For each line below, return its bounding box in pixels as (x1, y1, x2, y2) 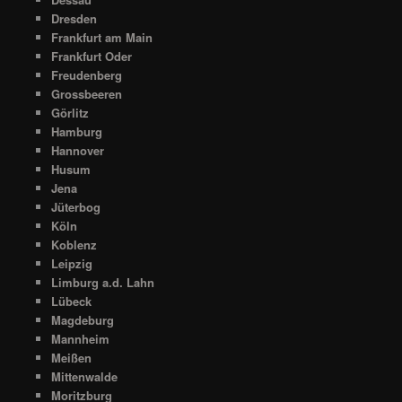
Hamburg (50, 122, 102, 140)
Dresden (50, 9, 97, 27)
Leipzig (50, 254, 92, 272)
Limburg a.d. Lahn (50, 273, 154, 291)
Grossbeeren (50, 84, 122, 102)
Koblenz (50, 235, 97, 253)
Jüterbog (50, 197, 100, 215)
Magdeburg (50, 310, 114, 328)
